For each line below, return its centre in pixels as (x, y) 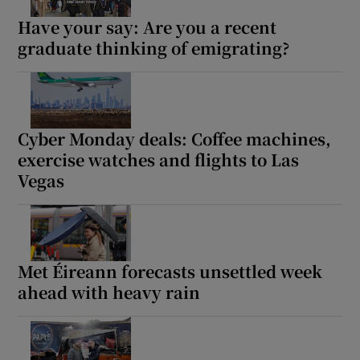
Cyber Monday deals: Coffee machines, (175, 138)
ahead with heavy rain (109, 292)
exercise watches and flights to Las (159, 159)
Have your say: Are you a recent (147, 27)
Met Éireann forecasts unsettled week (170, 271)
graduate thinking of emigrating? (154, 47)
